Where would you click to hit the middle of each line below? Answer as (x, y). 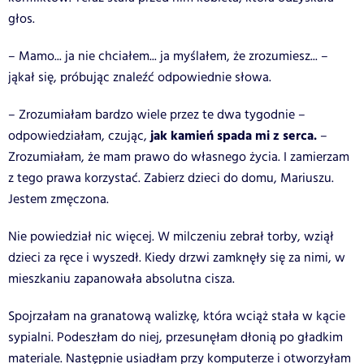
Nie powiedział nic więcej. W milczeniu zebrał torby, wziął (171, 236)
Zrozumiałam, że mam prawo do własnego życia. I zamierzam (179, 157)
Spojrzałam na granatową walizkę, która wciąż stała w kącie (177, 316)
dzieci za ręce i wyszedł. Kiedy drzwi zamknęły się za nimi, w (177, 258)
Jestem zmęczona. (58, 199)
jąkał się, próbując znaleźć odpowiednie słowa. (140, 77)
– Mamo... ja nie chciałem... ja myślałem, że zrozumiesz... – (168, 56)
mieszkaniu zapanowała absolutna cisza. (121, 279)
